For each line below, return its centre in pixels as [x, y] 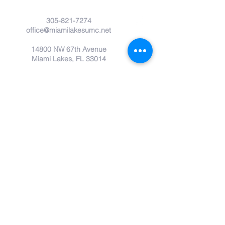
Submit [102, 179]
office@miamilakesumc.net [69, 30]
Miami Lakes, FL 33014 [69, 59]
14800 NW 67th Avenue [69, 49]
